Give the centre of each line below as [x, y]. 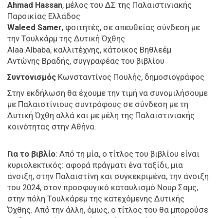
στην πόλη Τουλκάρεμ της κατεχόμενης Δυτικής [96, 199]
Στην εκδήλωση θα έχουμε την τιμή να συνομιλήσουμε [108, 93]
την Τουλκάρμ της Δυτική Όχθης [66, 38]
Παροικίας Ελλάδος [44, 16]
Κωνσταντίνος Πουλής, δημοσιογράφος [130, 77]
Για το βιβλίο [31, 154]
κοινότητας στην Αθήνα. [52, 127]
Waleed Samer [35, 27]
